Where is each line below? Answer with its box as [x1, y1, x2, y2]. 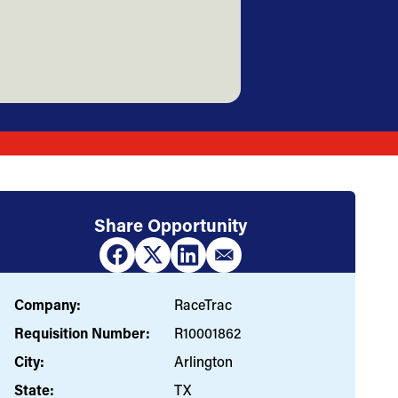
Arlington [174, 351, 233, 370]
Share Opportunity [94, 212, 247, 236]
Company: [14, 294, 81, 314]
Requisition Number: [14, 322, 150, 342]
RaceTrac [174, 294, 232, 314]
